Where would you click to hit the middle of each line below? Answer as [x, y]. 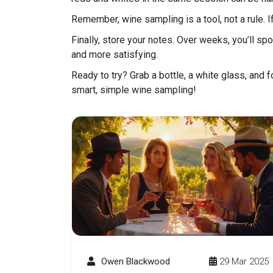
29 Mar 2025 [244, 261]
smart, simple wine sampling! [134, 90]
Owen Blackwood [136, 261]
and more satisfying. [115, 54]
